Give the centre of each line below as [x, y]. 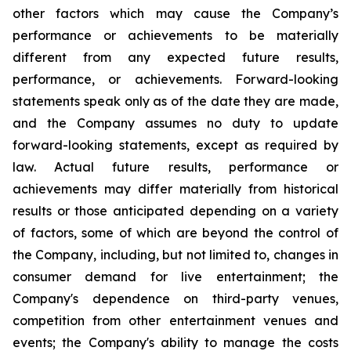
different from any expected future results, [175, 57]
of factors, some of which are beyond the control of [175, 233]
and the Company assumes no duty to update [175, 123]
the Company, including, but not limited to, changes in [175, 255]
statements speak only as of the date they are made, [175, 101]
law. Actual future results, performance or [175, 167]
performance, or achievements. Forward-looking [175, 79]
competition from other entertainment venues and [175, 320]
